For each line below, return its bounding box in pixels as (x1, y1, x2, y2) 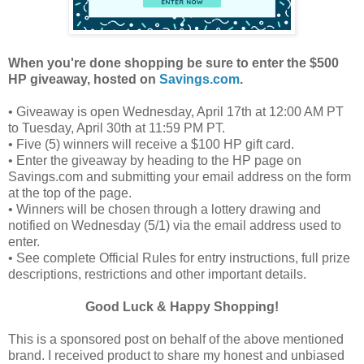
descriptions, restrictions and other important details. (8, 267, 306, 282)
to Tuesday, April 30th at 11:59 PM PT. (8, 121, 225, 136)
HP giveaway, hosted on (8, 72, 159, 87)
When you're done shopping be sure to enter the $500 (8, 56, 339, 71)
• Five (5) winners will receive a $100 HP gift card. (8, 137, 294, 152)
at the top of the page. (8, 186, 132, 201)
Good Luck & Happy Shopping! (85, 300, 279, 314)
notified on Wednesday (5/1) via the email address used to (8, 219, 341, 233)
